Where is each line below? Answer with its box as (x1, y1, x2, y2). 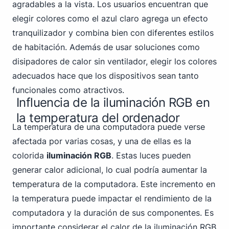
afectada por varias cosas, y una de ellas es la (12, 136, 191, 146)
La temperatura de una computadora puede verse (12, 122, 205, 132)
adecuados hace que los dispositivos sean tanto (12, 71, 199, 81)
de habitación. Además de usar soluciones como (12, 42, 200, 52)
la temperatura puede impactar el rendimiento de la (12, 193, 212, 203)
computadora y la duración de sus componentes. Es (12, 208, 214, 218)
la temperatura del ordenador (16, 110, 180, 125)
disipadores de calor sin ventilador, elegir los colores (12, 56, 217, 66)
